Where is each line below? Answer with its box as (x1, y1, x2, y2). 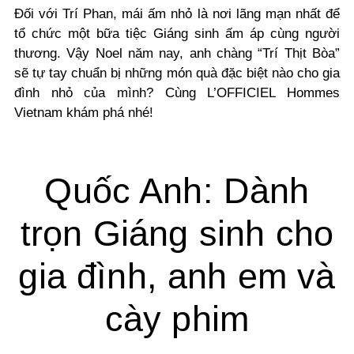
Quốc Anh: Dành (44, 171, 310, 211)
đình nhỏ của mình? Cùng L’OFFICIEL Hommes (14, 85, 340, 100)
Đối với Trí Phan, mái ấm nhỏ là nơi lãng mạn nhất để (14, 6, 340, 21)
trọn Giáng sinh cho (20, 213, 334, 254)
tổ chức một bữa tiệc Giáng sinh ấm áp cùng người (14, 26, 340, 41)
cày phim (104, 299, 250, 339)
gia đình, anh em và (18, 256, 336, 296)
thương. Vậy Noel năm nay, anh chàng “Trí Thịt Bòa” (14, 46, 340, 61)
